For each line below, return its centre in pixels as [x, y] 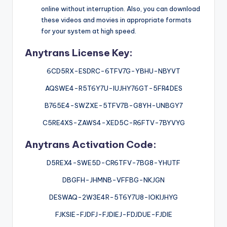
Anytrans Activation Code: [91, 145]
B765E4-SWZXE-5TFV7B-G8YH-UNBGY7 [113, 106]
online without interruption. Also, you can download [121, 8]
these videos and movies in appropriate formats [116, 20]
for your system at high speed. [89, 31]
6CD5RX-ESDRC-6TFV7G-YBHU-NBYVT [113, 71]
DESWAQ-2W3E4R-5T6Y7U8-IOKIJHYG [113, 197]
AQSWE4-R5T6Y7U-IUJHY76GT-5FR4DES [113, 88]
